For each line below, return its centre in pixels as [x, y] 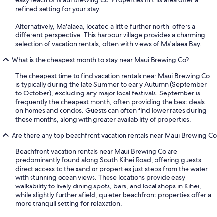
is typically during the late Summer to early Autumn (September [111, 85]
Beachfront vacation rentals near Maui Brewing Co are [96, 151]
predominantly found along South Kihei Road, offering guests [108, 160]
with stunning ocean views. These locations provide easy [100, 178]
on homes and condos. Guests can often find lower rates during [111, 111]
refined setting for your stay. [58, 9]
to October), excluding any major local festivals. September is [108, 93]
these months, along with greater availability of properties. [103, 119]
